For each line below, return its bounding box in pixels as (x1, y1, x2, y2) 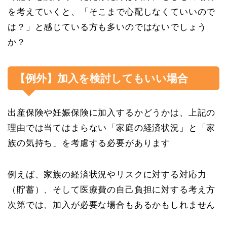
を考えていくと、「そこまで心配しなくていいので (8, 7, 216, 17)
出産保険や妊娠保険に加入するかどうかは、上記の (8, 107, 216, 118)
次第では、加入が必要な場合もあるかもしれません (8, 200, 216, 210)
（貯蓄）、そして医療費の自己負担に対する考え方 (8, 184, 216, 195)
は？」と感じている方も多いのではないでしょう (8, 22, 207, 32)
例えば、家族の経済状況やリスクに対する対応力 (8, 169, 207, 179)
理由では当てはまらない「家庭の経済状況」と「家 (8, 123, 216, 133)
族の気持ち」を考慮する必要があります (8, 138, 171, 148)
